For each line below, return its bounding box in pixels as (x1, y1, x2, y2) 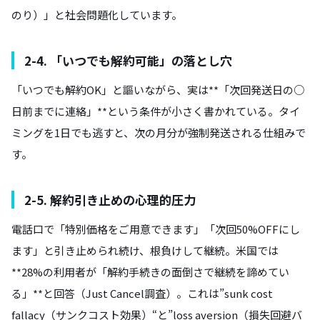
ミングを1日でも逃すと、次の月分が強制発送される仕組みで (11, 124, 306, 140)
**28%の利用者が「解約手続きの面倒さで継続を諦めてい (11, 264, 289, 279)
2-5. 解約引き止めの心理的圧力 (24, 190, 196, 209)
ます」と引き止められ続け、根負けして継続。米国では (11, 242, 279, 258)
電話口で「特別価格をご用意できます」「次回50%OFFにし (11, 221, 300, 236)
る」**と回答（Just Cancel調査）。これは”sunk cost (11, 285, 273, 301)
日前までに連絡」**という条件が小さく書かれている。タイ (11, 103, 300, 119)
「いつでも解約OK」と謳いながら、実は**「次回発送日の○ (11, 81, 304, 97)
